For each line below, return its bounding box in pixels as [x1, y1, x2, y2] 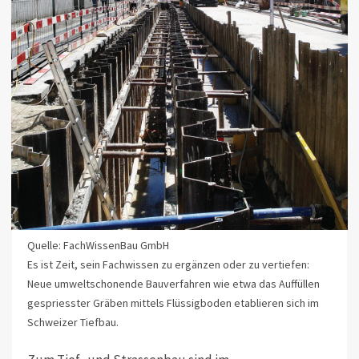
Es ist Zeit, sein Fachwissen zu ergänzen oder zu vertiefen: [26, 257, 309, 272]
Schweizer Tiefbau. [26, 315, 119, 330]
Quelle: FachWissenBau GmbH [26, 238, 169, 253]
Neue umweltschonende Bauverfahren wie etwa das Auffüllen [26, 276, 320, 292]
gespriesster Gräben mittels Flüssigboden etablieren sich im [26, 296, 319, 311]
